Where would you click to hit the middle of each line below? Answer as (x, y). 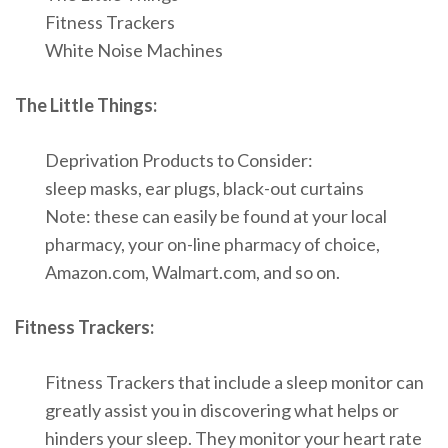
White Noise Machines (134, 50)
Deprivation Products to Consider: (179, 160)
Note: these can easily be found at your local (216, 216)
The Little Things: (86, 105)
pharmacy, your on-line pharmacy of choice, (212, 244)
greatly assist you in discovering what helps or (222, 410)
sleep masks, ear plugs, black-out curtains (204, 188)
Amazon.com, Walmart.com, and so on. (192, 272)
